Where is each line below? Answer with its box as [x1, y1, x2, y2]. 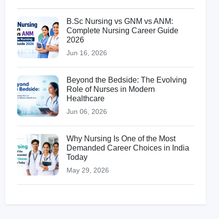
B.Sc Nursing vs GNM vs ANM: [66, 17, 173, 25]
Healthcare [66, 94, 105, 103]
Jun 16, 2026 [66, 49, 107, 57]
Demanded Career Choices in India [66, 144, 189, 152]
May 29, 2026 [66, 166, 109, 174]
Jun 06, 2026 [66, 108, 107, 115]
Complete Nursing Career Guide [66, 26, 178, 35]
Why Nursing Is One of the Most [66, 134, 175, 143]
